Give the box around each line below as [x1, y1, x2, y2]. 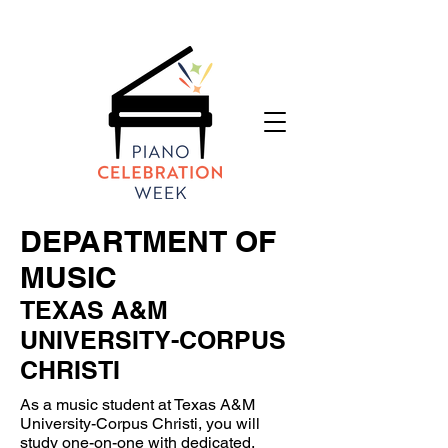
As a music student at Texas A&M [20, 395, 255, 414]
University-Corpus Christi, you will [20, 414, 260, 433]
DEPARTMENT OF [20, 223, 276, 259]
